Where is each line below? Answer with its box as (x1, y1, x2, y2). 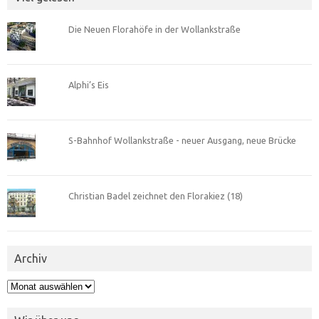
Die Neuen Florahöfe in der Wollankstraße (68, 23, 241, 34)
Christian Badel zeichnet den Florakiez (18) (68, 190, 243, 201)
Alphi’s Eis (68, 79, 109, 90)
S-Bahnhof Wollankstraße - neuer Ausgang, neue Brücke (68, 135, 296, 145)
